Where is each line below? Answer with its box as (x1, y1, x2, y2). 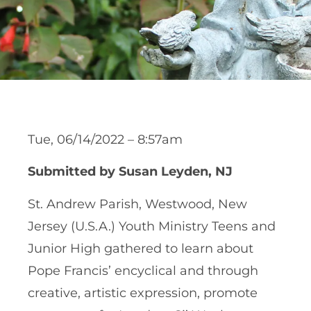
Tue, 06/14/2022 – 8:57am (28, 131, 183, 147)
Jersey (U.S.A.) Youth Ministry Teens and (28, 218, 276, 234)
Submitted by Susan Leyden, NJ (28, 164, 233, 180)
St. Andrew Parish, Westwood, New (28, 196, 247, 212)
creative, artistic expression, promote (28, 285, 258, 301)
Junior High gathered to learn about (28, 240, 253, 256)
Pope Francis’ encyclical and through (28, 262, 258, 278)
